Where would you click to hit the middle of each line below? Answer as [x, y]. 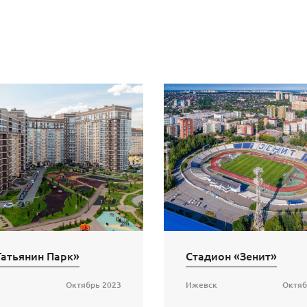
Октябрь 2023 [94, 285]
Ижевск [201, 285]
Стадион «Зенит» [231, 256]
